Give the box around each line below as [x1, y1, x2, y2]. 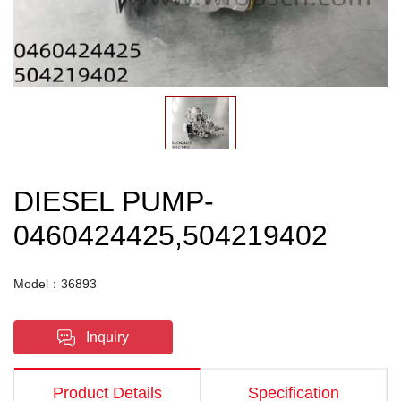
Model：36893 [13, 277, 97, 291]
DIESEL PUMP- [13, 185, 214, 218]
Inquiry [82, 329, 129, 345]
